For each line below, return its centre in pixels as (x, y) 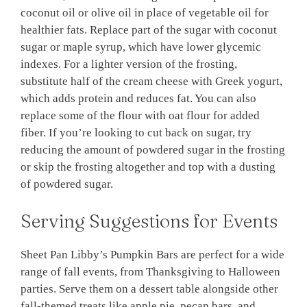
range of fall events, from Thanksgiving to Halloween (150, 271)
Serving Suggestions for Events (149, 221)
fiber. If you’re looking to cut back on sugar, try (136, 133)
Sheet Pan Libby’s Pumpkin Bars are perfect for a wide (152, 254)
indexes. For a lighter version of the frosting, (129, 64)
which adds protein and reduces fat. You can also (138, 99)
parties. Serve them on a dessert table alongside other (149, 288)
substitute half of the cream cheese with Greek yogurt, (151, 82)
